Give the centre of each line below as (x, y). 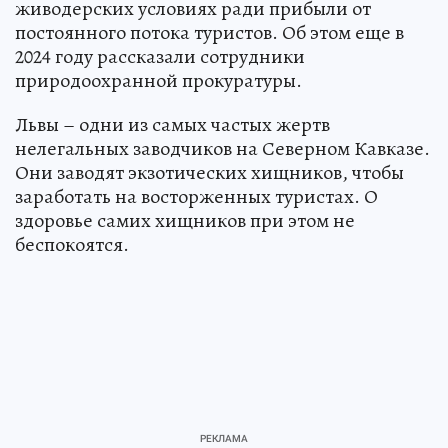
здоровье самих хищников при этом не (185, 220)
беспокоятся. (72, 244)
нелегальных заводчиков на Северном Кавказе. (222, 148)
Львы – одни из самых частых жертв (172, 124)
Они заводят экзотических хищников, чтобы (209, 172)
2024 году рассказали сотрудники (160, 56)
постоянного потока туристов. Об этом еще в (209, 32)
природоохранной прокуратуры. (158, 80)
